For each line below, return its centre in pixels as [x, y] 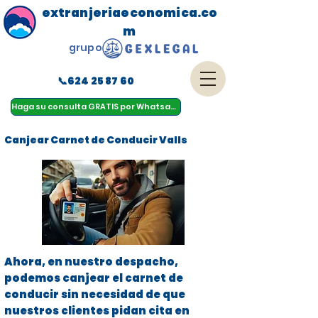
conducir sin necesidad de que [95, 294]
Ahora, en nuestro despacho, [91, 262]
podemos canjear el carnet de [94, 278]
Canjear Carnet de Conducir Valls [96, 140]
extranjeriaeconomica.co [130, 13]
